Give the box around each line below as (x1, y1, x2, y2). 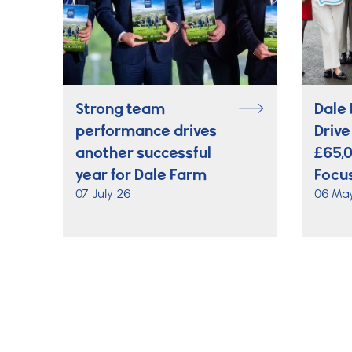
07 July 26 (75, 185, 130, 201)
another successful (75, 142, 211, 162)
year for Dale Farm (75, 164, 207, 184)
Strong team (75, 98, 165, 118)
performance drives (75, 120, 217, 140)
